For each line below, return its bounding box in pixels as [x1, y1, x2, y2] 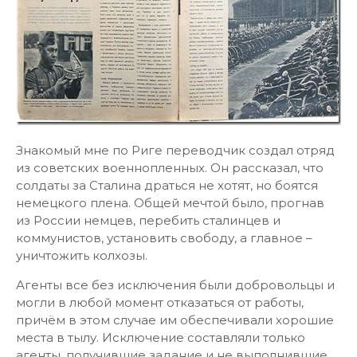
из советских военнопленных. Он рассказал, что [16, 160, 324, 175]
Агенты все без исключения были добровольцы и [16, 277, 335, 292]
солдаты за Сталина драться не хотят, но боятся [16, 178, 318, 193]
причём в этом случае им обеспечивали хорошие [16, 312, 334, 328]
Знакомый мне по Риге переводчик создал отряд [16, 143, 335, 158]
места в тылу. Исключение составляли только [16, 330, 305, 345]
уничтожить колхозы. [16, 248, 147, 263]
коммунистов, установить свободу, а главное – [16, 230, 312, 245]
